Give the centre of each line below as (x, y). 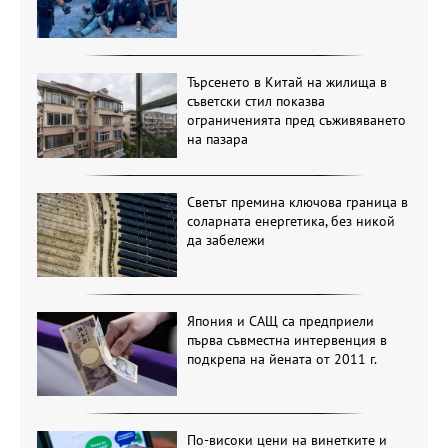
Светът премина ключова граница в (297, 201)
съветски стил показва (255, 101)
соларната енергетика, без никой (290, 220)
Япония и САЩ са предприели (280, 321)
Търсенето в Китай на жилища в (286, 82)
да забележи (225, 239)
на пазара (217, 139)
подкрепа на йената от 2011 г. (281, 359)
